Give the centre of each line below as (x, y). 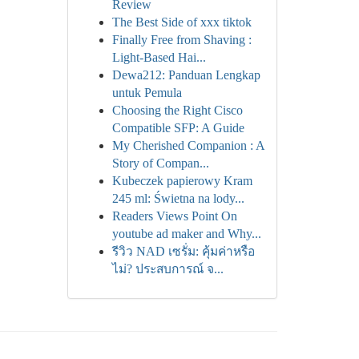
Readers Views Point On (174, 216)
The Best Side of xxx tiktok (182, 22)
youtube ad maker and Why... (186, 234)
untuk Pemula (147, 93)
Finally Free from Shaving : (182, 40)
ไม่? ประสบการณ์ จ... (167, 269)
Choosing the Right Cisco (177, 110)
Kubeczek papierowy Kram (182, 181)
